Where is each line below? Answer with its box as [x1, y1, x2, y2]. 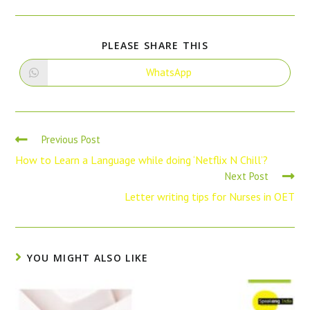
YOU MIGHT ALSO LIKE [26, 250, 149, 264]
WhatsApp [146, 66, 192, 80]
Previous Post [42, 132, 101, 146]
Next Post [224, 169, 268, 183]
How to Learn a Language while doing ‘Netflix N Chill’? [15, 152, 268, 167]
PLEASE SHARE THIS [101, 38, 209, 52]
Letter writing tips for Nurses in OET [124, 189, 295, 203]
